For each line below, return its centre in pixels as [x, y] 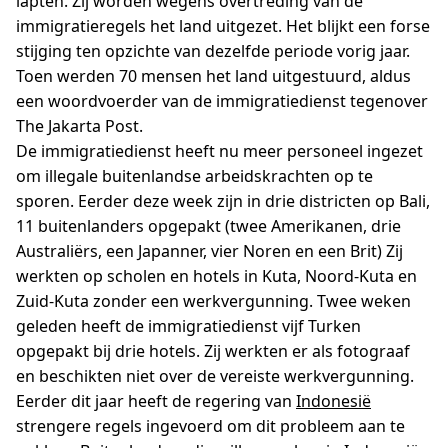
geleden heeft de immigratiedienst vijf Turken [188, 325]
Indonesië [333, 400]
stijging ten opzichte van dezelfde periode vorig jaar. [213, 50]
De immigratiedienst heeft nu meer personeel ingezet [219, 150]
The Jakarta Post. [79, 125]
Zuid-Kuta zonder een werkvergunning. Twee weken [213, 300]
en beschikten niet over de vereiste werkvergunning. [215, 375]
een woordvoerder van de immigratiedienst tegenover [222, 100]
